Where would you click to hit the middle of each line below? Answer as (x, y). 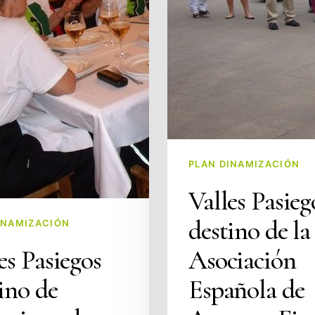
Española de (246, 290)
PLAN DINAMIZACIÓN (244, 164)
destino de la (250, 231)
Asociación (242, 260)
